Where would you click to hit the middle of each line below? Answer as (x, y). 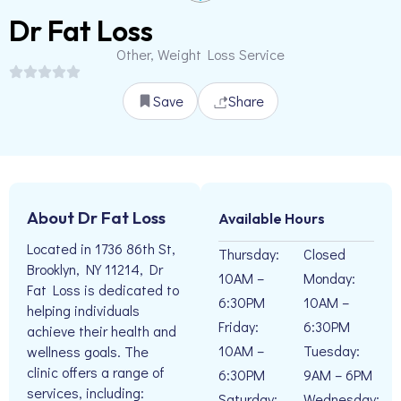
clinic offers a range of (96, 372)
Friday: (239, 326)
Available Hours (272, 218)
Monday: (329, 278)
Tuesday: (332, 350)
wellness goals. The (88, 352)
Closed (324, 254)
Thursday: (249, 254)
